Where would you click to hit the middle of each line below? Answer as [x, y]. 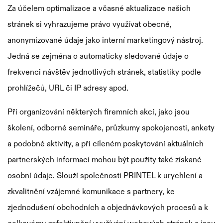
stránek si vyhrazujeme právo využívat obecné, [90, 24]
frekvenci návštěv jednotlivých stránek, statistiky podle [104, 72]
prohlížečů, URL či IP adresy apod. [68, 88]
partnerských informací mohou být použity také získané [105, 159]
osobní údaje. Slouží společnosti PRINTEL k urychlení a [105, 175]
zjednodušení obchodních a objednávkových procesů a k [108, 207]
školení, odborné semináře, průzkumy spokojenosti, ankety [111, 127]
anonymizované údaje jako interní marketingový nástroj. [105, 40]
